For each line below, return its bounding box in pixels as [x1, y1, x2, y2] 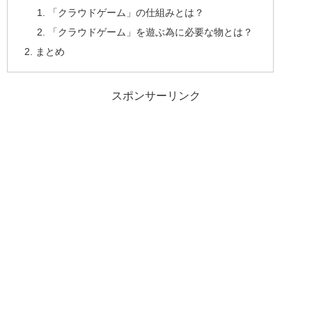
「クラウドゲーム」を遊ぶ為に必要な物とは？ [47, 26, 253, 38]
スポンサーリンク [111, 90, 201, 102]
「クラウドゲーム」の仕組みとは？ [47, 6, 204, 18]
